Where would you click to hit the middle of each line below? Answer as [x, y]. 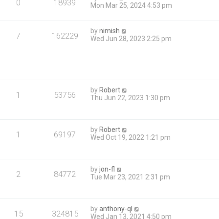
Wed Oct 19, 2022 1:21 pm [131, 138]
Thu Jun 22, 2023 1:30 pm [131, 98]
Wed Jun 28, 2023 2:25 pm [131, 39]
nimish [110, 31]
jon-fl [107, 169]
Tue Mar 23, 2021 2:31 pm [131, 177]
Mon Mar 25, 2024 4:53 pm [131, 6]
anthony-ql [116, 209]
